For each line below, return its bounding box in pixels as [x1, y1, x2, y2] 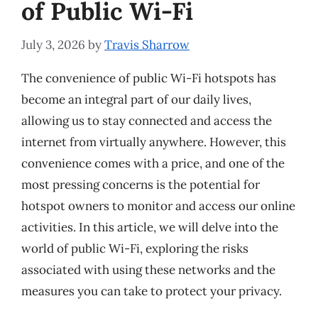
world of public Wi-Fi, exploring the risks [21, 240, 248, 256]
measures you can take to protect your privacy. [21, 283, 282, 299]
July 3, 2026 [21, 36, 85, 53]
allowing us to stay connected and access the [21, 112, 272, 128]
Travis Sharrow [104, 36, 190, 53]
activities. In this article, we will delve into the [21, 219, 278, 235]
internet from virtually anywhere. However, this [21, 133, 286, 150]
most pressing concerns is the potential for [21, 176, 260, 192]
